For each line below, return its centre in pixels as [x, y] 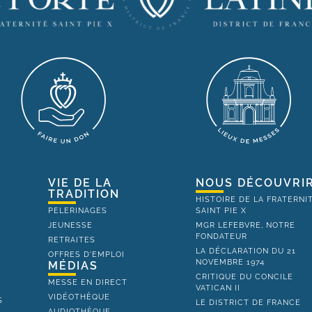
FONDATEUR [222, 237]
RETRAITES [71, 240]
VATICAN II [218, 288]
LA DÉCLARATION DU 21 [246, 251]
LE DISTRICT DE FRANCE [249, 303]
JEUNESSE [70, 226]
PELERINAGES [77, 211]
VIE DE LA [80, 183]
